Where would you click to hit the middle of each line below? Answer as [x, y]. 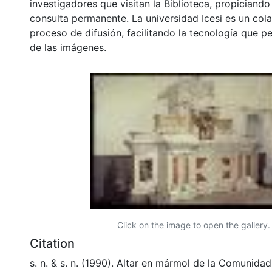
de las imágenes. [68, 47]
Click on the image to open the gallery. [194, 225]
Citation [52, 243]
